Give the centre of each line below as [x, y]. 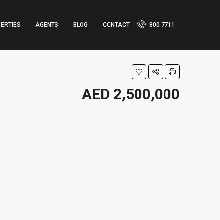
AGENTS [47, 25]
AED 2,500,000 [131, 94]
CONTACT [116, 25]
